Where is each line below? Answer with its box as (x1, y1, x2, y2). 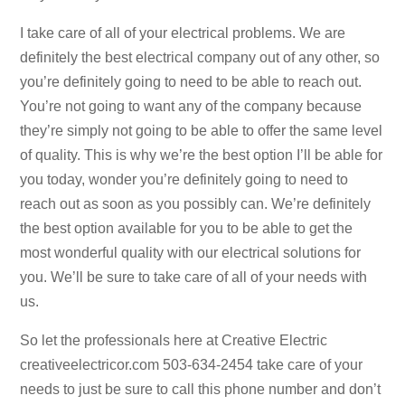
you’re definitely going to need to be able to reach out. (20, 73, 363, 89)
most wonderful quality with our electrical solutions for (20, 244, 362, 260)
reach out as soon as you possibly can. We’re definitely (20, 195, 372, 212)
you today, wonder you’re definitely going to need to (20, 171, 349, 187)
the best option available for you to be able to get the (20, 220, 353, 236)
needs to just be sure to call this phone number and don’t (20, 381, 381, 397)
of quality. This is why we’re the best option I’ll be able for (20, 146, 383, 163)
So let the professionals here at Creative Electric (20, 332, 328, 348)
